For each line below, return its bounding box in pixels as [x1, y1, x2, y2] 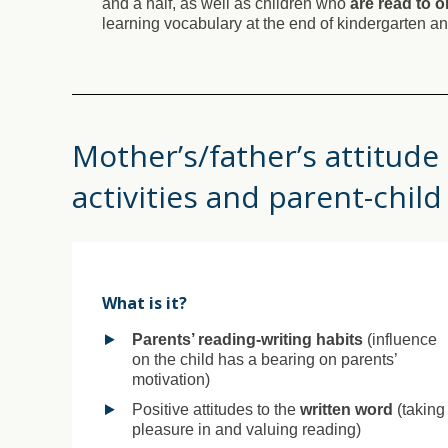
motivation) [132, 370, 210, 388]
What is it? [102, 291, 187, 314]
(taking [393, 400, 445, 418]
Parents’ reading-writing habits [132, 330, 363, 348]
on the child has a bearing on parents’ [132, 350, 397, 368]
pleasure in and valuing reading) [132, 420, 361, 438]
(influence [363, 330, 437, 348]
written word [300, 400, 393, 418]
